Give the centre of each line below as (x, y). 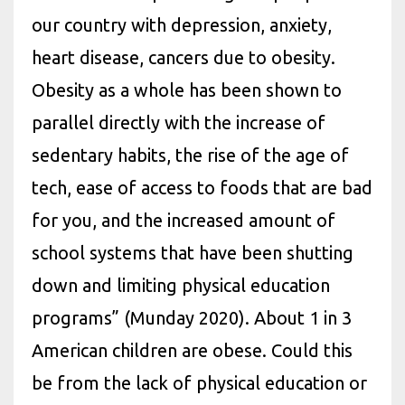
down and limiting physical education (181, 285)
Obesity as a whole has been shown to (187, 90)
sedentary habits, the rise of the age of (190, 155)
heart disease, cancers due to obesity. (184, 57)
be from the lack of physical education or (199, 383)
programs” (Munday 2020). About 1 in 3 (192, 318)
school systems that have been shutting (193, 253)
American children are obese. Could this (192, 350)
